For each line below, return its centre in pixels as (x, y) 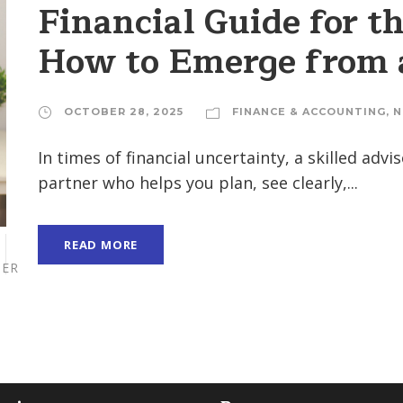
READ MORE (101, 244)
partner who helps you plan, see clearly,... (198, 182)
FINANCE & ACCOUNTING (309, 111)
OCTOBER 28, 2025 (124, 111)
